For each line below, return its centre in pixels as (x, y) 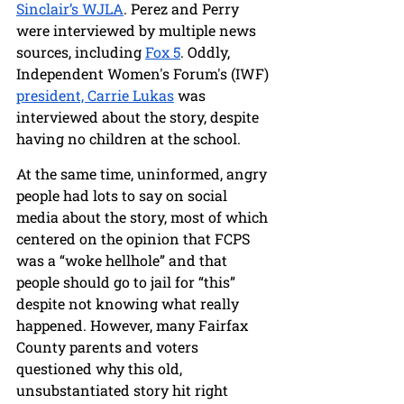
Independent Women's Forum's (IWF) (144, 74)
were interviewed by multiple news (138, 31)
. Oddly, (207, 52)
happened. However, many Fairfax (134, 326)
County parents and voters (109, 347)
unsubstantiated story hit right (124, 390)
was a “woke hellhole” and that (124, 261)
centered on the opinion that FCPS (135, 239)
